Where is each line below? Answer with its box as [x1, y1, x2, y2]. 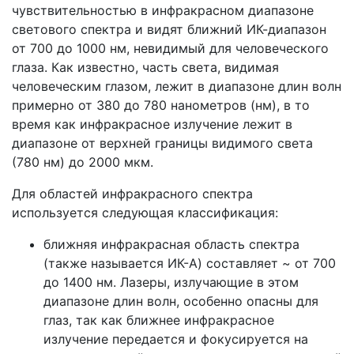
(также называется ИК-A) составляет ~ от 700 [43, 255, 336, 271]
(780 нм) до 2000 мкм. [12, 154, 153, 170]
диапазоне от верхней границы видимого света [12, 135, 313, 151]
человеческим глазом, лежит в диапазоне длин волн [12, 78, 341, 94]
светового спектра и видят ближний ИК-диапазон [12, 21, 326, 37]
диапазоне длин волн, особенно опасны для [43, 293, 318, 309]
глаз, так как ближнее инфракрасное [43, 312, 274, 328]
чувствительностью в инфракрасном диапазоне [12, 2, 314, 18]
